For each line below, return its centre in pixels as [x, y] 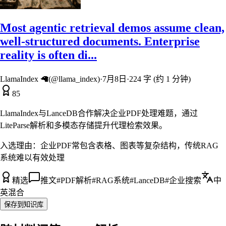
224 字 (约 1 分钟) [160, 79]
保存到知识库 [24, 205]
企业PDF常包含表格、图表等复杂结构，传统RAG [129, 146]
